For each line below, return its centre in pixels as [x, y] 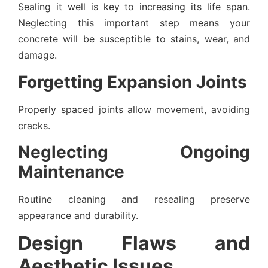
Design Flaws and [134, 243]
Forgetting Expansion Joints [133, 82]
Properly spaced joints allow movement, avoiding [134, 109]
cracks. [34, 125]
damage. [37, 55]
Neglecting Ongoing [134, 152]
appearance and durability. [78, 216]
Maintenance [71, 172]
